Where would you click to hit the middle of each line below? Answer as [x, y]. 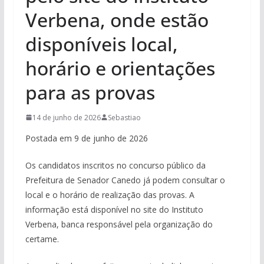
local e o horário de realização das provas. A [110, 194]
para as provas [90, 92]
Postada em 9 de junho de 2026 [88, 138]
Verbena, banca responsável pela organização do [119, 224]
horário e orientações [120, 68]
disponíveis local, [101, 44]
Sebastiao [124, 117]
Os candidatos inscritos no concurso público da [115, 165]
